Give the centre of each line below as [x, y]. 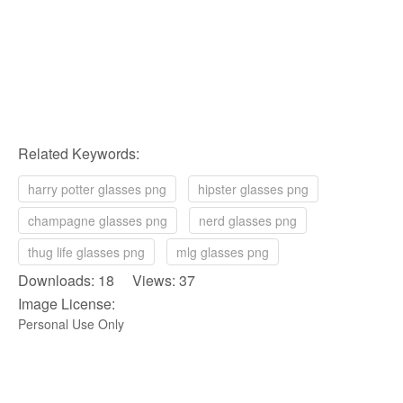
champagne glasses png [98, 220]
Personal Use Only [71, 324]
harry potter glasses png [97, 189]
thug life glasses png [86, 252]
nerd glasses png [248, 220]
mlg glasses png [223, 252]
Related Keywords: [79, 153]
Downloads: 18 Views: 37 [107, 280]
